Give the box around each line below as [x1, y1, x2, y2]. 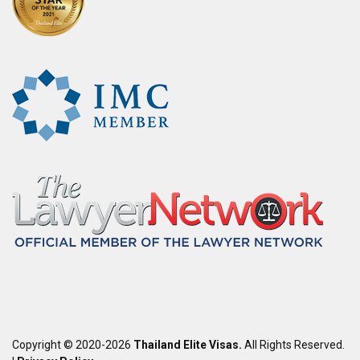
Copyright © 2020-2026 [12, 337, 133, 351]
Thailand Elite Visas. [133, 337, 242, 351]
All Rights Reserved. [242, 337, 345, 351]
